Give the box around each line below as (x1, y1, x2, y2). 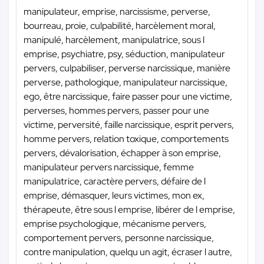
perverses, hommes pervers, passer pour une (24, 104, 209, 117)
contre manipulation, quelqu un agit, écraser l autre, (24, 245, 232, 258)
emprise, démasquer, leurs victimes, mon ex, (24, 189, 204, 202)
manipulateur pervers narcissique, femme (24, 160, 194, 173)
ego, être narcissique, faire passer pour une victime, (24, 90, 232, 103)
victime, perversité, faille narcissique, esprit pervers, (24, 118, 234, 131)
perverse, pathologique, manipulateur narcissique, (24, 75, 227, 88)
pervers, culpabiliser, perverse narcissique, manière (24, 61, 230, 74)
